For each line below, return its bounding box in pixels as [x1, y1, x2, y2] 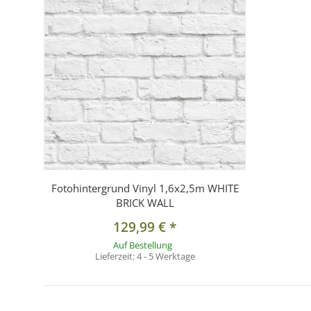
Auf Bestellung [112, 239, 172, 252]
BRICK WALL [115, 196, 174, 210]
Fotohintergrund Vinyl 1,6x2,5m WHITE [51, 181, 239, 196]
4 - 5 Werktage [136, 250, 195, 263]
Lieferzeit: [94, 250, 137, 263]
